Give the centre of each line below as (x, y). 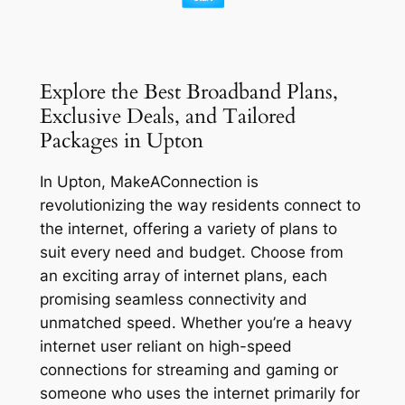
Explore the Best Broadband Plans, (188, 91)
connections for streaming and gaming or (188, 369)
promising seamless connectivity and (173, 299)
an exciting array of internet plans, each (183, 275)
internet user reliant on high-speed (165, 346)
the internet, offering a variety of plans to (188, 228)
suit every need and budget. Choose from (191, 252)
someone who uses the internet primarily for (199, 393)
